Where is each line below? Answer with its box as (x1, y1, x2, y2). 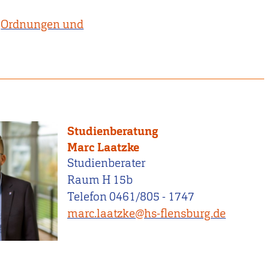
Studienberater (67, 156, 145, 171)
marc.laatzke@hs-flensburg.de (67, 206, 226, 222)
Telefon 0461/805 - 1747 (67, 189, 195, 205)
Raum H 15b (67, 172, 133, 188)
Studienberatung (67, 124, 158, 139)
